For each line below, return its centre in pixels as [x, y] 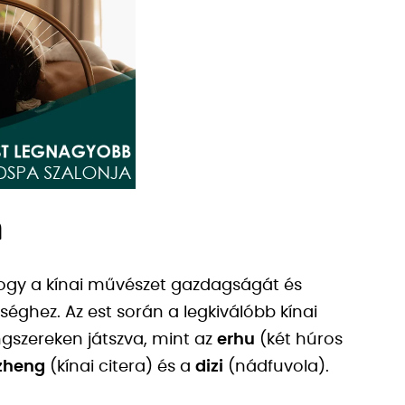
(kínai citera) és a [120, 367]
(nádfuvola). [276, 367]
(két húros [299, 340]
